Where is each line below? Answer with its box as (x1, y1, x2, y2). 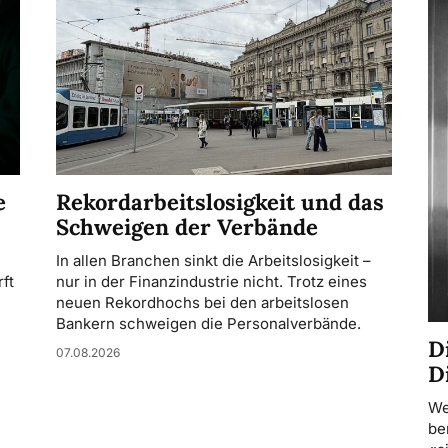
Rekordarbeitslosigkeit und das (56, 187, 384, 216)
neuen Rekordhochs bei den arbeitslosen (56, 292, 349, 312)
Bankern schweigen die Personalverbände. (56, 313, 365, 333)
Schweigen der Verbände (56, 212, 318, 241)
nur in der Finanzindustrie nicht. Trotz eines (56, 271, 367, 291)
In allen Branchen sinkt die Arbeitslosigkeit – (56, 250, 371, 270)
